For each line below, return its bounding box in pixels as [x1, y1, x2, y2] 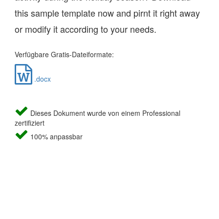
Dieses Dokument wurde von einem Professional [28, 108, 180, 118]
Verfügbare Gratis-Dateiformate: [15, 49, 114, 59]
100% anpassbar [28, 131, 83, 141]
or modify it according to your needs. [15, 22, 156, 35]
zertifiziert [15, 117, 44, 128]
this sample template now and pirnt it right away [15, 6, 200, 19]
